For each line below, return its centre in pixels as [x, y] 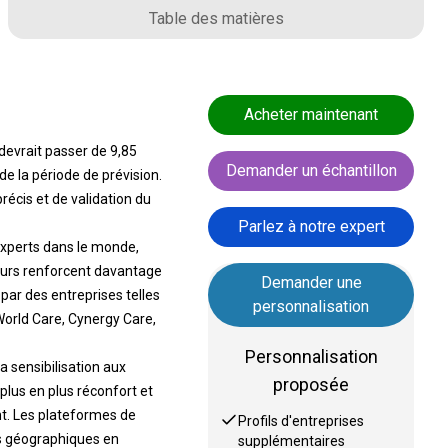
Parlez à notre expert [311, 226]
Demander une [311, 282]
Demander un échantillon [311, 170]
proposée [311, 384]
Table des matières [216, 18]
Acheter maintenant [311, 114]
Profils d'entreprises [301, 421]
